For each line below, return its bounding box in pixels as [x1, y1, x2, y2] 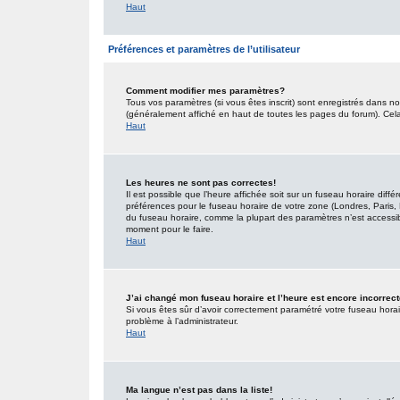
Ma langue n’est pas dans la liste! [126, 385, 272, 395]
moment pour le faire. [126, 224, 213, 234]
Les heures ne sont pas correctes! [126, 178, 276, 187]
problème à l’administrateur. [126, 316, 238, 326]
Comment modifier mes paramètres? [126, 86, 285, 96]
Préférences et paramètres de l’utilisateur [108, 44, 300, 54]
